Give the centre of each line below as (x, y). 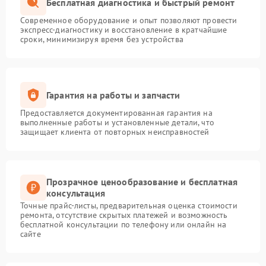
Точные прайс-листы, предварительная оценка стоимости (129, 205)
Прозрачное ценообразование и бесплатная (142, 182)
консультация (76, 193)
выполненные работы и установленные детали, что (117, 122)
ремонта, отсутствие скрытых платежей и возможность (124, 215)
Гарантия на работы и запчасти (113, 95)
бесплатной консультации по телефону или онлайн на (123, 224)
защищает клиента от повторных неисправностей (115, 132)
